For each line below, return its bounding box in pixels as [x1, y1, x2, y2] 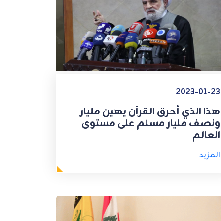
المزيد [199, 148, 220, 162]
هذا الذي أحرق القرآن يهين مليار [80, 103, 220, 120]
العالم [192, 127, 220, 144]
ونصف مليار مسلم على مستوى [81, 115, 220, 132]
